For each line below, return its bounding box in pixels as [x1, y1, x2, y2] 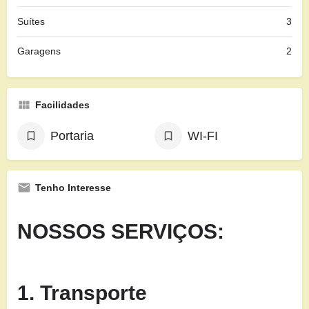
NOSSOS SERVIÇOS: [17, 220, 224, 243]
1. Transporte [17, 281, 147, 304]
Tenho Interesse [35, 182, 111, 193]
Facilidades [35, 99, 90, 110]
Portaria [50, 129, 94, 143]
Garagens [17, 46, 61, 57]
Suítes [17, 16, 45, 27]
